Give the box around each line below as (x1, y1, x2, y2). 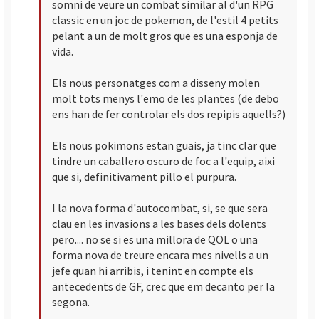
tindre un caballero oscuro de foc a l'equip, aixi (52, 153, 275, 168)
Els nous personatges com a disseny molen (52, 75, 260, 90)
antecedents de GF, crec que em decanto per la (52, 278, 275, 293)
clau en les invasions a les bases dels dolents (52, 216, 266, 231)
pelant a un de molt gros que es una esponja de (52, 28, 278, 43)
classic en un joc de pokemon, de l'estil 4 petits (52, 12, 278, 27)
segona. (52, 294, 90, 309)
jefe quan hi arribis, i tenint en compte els (52, 263, 253, 278)
